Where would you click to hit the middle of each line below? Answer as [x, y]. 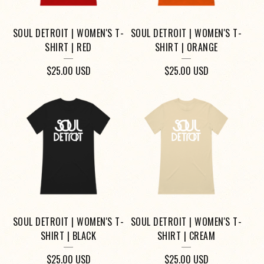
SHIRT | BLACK [68, 236]
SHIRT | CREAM [186, 236]
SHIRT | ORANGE [186, 47]
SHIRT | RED [68, 47]
